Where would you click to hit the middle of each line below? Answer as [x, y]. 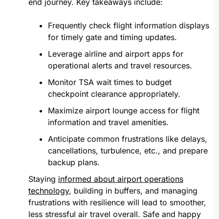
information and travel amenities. [108, 122]
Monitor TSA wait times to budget [109, 82]
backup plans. [74, 163]
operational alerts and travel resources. [120, 66]
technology [48, 191]
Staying [43, 179]
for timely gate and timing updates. [112, 37]
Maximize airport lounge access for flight [123, 111]
